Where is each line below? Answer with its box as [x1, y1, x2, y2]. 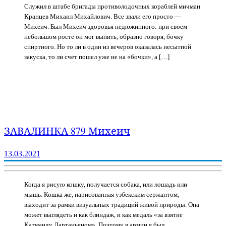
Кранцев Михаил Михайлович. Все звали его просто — [24, 12, 181, 20]
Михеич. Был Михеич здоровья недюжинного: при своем [24, 22, 187, 30]
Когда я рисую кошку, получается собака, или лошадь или [24, 180, 187, 188]
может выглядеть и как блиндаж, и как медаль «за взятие [24, 210, 183, 218]
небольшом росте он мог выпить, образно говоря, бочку [24, 32, 184, 40]
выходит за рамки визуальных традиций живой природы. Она [24, 200, 199, 208]
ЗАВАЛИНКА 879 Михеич [4, 124, 130, 138]
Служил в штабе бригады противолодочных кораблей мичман [24, 2, 200, 10]
